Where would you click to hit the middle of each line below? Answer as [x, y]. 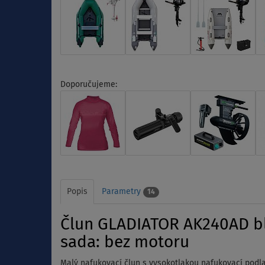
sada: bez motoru [125, 243]
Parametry [122, 192]
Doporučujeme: [89, 85]
